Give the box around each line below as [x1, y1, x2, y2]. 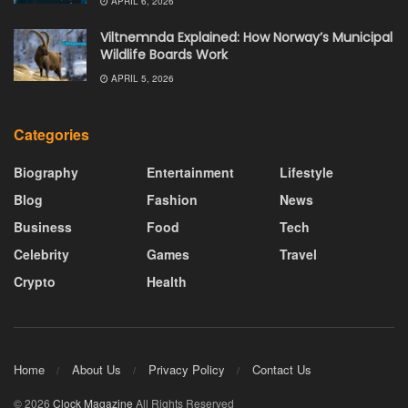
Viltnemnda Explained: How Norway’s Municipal [100, 28, 393, 47]
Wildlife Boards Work [100, 46, 228, 65]
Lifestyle [280, 163, 333, 182]
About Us [72, 360, 121, 378]
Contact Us [252, 360, 311, 378]
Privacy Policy [148, 360, 225, 378]
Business [14, 218, 72, 237]
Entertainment [147, 163, 234, 182]
